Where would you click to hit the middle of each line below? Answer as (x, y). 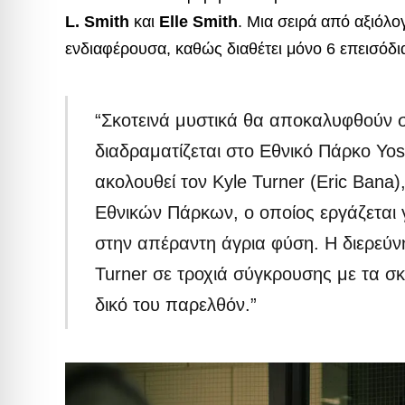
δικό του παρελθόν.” (176, 305)
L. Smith (97, 22)
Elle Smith (198, 22)
